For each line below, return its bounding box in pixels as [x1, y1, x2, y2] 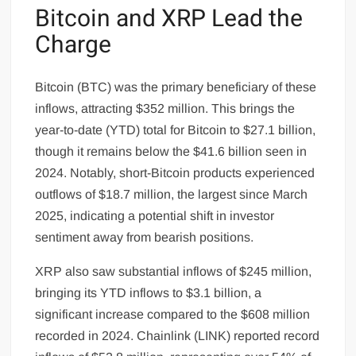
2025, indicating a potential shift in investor [35, 209, 275, 223]
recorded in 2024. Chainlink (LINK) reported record [35, 329, 320, 343]
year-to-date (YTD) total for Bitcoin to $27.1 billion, [35, 123, 316, 137]
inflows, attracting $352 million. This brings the [35, 102, 296, 116]
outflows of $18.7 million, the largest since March [35, 188, 308, 202]
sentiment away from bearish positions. [35, 230, 254, 245]
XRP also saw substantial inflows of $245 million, [35, 265, 312, 279]
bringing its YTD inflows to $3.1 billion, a [35, 286, 262, 300]
